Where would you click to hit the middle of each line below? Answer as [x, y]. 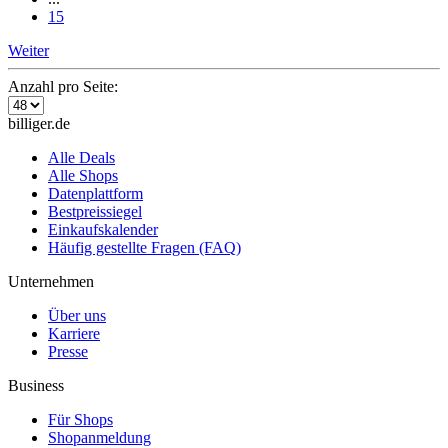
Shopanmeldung [99, 437]
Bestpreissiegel [95, 211]
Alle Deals [81, 157]
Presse [68, 351]
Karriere [74, 333]
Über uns [77, 315]
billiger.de [39, 123]
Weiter [28, 50]
